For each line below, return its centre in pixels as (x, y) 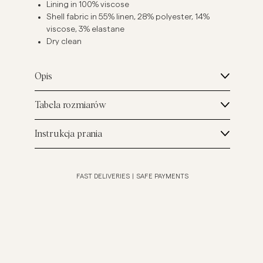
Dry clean (64, 42)
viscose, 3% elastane (86, 30)
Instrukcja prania (68, 134)
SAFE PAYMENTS (162, 177)
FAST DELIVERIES (103, 177)
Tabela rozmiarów (70, 105)
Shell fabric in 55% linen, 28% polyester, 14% (128, 17)
